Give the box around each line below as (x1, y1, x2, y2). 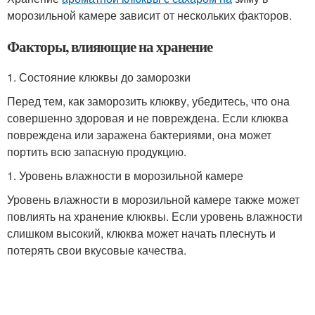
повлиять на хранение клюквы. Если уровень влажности (7, 208, 302, 224)
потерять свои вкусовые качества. (7, 242, 186, 258)
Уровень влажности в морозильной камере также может (7, 191, 300, 207)
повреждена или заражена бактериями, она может (7, 127, 271, 143)
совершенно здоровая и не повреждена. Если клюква (7, 110, 288, 126)
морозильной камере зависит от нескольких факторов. (7, 7, 292, 23)
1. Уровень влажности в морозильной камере (7, 167, 243, 184)
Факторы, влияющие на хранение (7, 36, 212, 57)
